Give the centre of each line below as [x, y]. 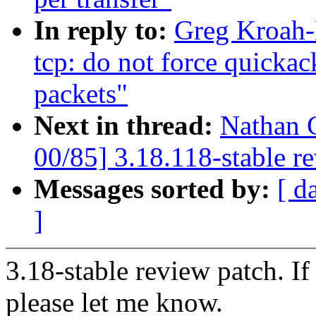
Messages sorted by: [156, 189]
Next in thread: [127, 126]
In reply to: [104, 30]
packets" [81, 94]
